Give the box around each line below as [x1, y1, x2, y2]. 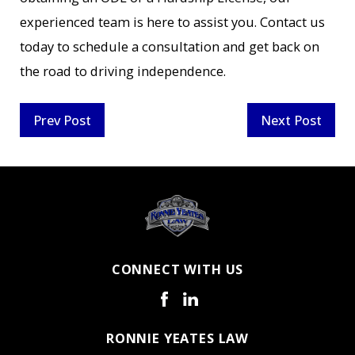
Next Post [260, 110, 322, 129]
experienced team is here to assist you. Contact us [20, 12, 326, 31]
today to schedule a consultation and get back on [20, 36, 320, 55]
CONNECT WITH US [111, 259, 244, 278]
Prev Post [33, 110, 92, 129]
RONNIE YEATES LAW [106, 329, 249, 348]
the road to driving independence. [20, 61, 227, 80]
